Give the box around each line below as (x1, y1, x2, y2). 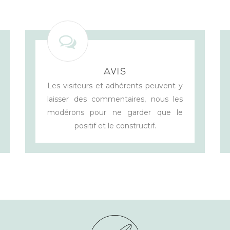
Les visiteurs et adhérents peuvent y (47, 81, 183, 91)
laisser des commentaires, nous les (47, 94, 183, 104)
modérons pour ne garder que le (47, 108, 183, 118)
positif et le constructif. (74, 121, 156, 131)
